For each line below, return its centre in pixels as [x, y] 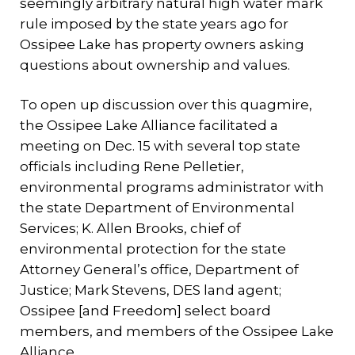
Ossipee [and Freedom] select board [145, 311]
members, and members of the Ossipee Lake [177, 331]
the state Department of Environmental [157, 208]
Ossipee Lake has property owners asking [162, 44]
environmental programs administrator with [172, 187]
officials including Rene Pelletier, [132, 166]
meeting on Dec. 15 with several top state [160, 146]
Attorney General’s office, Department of [159, 269]
